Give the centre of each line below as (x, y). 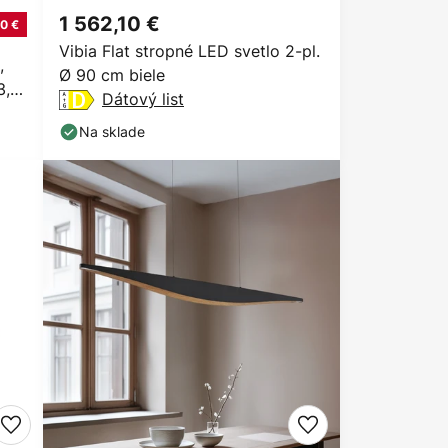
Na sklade (112, 131)
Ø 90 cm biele (112, 75)
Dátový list (143, 99)
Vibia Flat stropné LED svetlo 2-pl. (189, 51)
